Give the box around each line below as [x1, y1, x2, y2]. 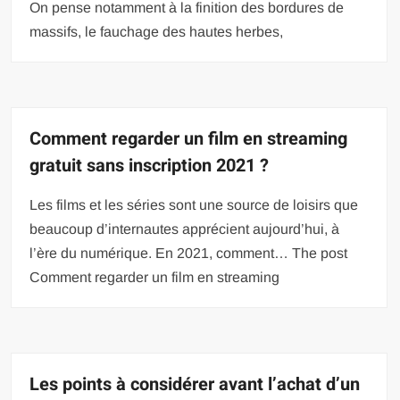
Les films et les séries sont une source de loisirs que [29, 196, 359, 212]
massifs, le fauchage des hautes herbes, [29, 23, 284, 39]
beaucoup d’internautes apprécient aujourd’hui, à [29, 221, 340, 237]
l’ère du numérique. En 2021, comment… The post [29, 245, 348, 261]
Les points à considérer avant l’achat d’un [29, 371, 361, 397]
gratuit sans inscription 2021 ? [29, 152, 270, 179]
